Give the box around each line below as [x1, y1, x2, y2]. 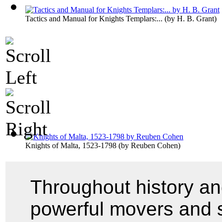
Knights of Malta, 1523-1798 [25, 141, 116, 150]
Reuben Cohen [131, 141, 178, 150]
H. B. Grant [177, 14, 214, 23]
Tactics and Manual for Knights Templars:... [25, 14, 163, 23]
